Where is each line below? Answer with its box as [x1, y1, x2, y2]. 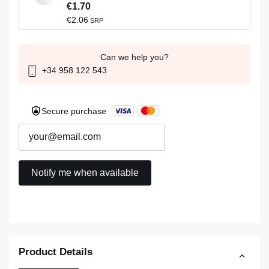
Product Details [19, 246, 92, 258]
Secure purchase [41, 106, 109, 116]
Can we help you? [100, 52, 169, 62]
